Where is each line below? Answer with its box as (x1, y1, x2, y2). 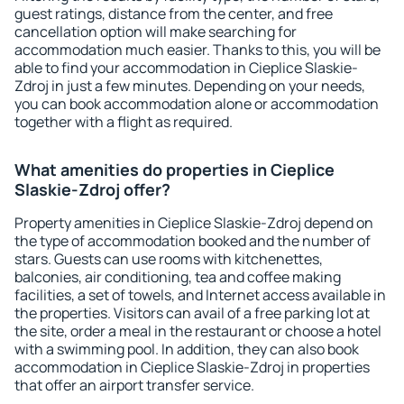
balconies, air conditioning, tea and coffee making (14, 267, 341, 287)
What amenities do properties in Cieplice (14, 159, 335, 180)
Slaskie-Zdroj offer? (14, 179, 170, 200)
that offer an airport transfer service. (14, 375, 254, 395)
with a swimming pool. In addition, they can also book (14, 339, 359, 359)
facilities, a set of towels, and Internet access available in (14, 285, 386, 305)
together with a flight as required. (14, 112, 233, 132)
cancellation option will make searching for (14, 22, 297, 41)
